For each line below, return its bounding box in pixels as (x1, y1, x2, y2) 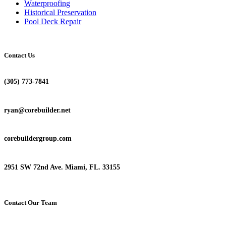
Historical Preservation (24, 8, 96, 17)
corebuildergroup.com (4, 135, 72, 143)
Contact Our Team (4, 199, 57, 207)
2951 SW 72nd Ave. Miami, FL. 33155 (4, 163, 120, 172)
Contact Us (4, 51, 35, 59)
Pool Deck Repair (24, 17, 81, 26)
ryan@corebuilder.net (4, 106, 71, 114)
